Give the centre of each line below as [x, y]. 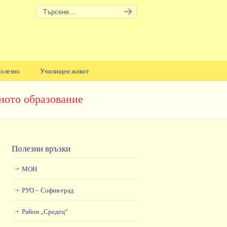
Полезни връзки [41, 149]
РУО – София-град [48, 190]
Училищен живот [64, 71]
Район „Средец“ [45, 212]
